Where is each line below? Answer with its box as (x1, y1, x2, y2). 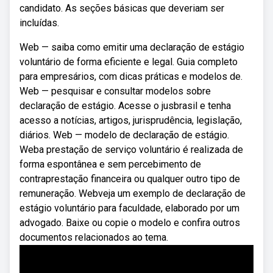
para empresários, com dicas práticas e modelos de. (19, 71, 243, 82)
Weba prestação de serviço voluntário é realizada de (19, 144, 243, 155)
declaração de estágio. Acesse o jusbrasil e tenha (19, 100, 231, 112)
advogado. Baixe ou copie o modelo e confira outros (19, 217, 240, 229)
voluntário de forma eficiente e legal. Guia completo (19, 56, 238, 68)
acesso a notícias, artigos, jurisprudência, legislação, (19, 115, 242, 126)
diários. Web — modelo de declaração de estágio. (19, 129, 229, 141)
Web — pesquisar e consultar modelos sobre (19, 85, 211, 97)
